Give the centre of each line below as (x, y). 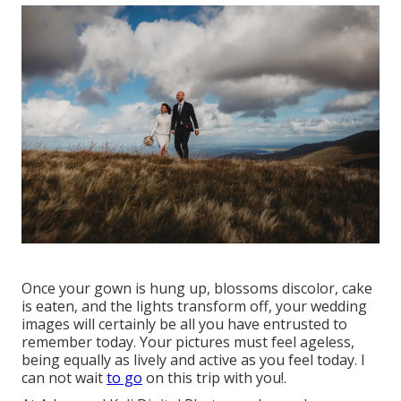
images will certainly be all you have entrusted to (184, 324)
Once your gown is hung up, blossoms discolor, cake (197, 289)
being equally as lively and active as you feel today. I (193, 360)
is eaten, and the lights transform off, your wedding (194, 307)
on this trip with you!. (214, 378)
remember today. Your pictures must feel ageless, (188, 342)
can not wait (64, 378)
